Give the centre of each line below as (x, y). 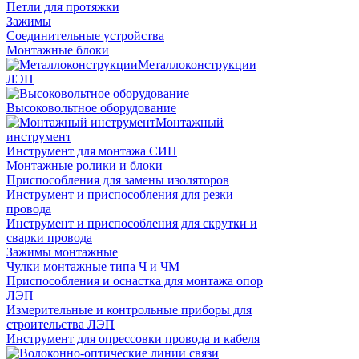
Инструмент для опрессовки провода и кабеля (133, 339)
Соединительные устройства (85, 36)
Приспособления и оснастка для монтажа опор (135, 281)
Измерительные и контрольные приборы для (129, 310)
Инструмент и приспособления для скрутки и (132, 224)
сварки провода (49, 238)
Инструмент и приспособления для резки (120, 195)
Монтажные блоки (58, 50)
